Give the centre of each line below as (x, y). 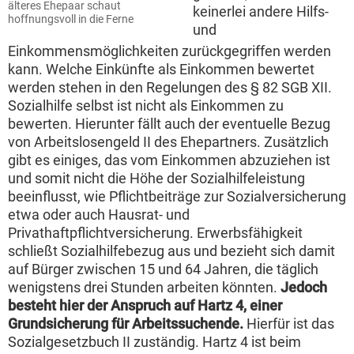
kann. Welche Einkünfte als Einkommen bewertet (161, 70)
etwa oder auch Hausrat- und (99, 215)
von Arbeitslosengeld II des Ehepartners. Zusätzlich (168, 142)
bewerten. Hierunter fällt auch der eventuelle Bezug (169, 124)
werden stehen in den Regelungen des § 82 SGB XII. (170, 88)
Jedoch (304, 288)
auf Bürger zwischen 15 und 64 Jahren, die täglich (163, 269)
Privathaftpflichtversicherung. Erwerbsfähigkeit (155, 233)
